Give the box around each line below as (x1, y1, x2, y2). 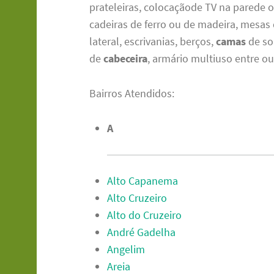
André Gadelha (107, 225, 176, 240)
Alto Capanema (107, 174, 179, 188)
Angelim (107, 242, 146, 257)
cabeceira (103, 51, 148, 66)
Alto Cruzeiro (107, 191, 168, 206)
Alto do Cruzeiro (107, 208, 182, 223)
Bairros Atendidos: (89, 86, 175, 100)
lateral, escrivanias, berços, (89, 34, 217, 49)
